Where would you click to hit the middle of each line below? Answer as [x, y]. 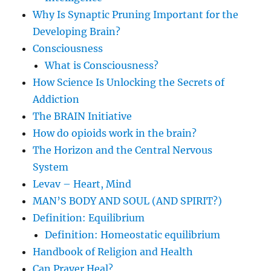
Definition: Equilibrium [89, 218]
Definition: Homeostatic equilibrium [133, 235]
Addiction [56, 100]
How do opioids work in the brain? [115, 133]
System [51, 167]
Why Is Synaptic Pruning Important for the [136, 15]
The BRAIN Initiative [83, 116]
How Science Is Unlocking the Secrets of [129, 83]
